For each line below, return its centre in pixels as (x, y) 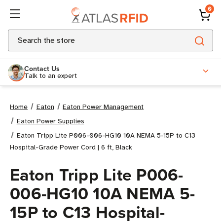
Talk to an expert (51, 75)
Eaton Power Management (103, 107)
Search (20, 36)
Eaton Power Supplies (50, 121)
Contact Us (42, 68)
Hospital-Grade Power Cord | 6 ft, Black (71, 147)
